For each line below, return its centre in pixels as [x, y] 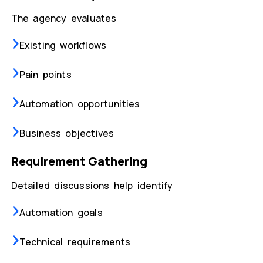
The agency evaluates [64, 18]
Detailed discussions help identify [92, 186]
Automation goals [61, 213]
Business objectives [67, 134]
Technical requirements [75, 242]
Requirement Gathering [79, 161]
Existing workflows [63, 45]
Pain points [45, 75]
